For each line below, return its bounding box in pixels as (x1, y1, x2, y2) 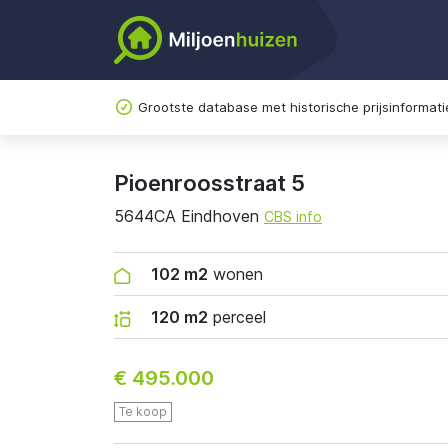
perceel (208, 307, 266, 327)
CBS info (264, 208, 322, 225)
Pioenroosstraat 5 (114, 170, 305, 196)
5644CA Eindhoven (114, 206, 264, 226)
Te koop (119, 404, 167, 419)
